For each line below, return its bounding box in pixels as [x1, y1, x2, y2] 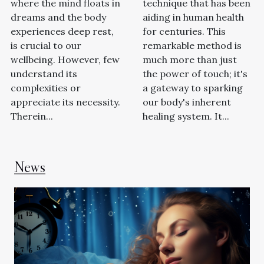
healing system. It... [143, 110, 229, 122]
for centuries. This [143, 25, 226, 37]
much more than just [143, 53, 237, 65]
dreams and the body [11, 11, 106, 23]
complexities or [11, 81, 81, 94]
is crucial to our [11, 39, 81, 51]
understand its [11, 67, 77, 80]
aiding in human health [143, 11, 244, 23]
